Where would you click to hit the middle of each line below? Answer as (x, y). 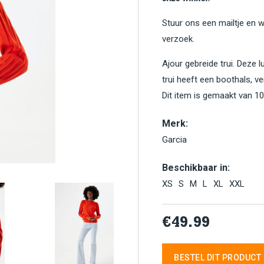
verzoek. (178, 39)
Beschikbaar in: (196, 168)
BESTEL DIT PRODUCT (217, 258)
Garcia (174, 140)
